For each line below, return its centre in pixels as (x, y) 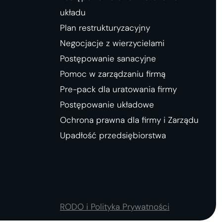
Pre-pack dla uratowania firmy (118, 89)
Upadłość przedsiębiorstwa (113, 136)
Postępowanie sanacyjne (108, 59)
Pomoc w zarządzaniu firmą (113, 74)
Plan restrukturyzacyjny (105, 28)
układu (73, 13)
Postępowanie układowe (107, 105)
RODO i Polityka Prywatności (115, 207)
